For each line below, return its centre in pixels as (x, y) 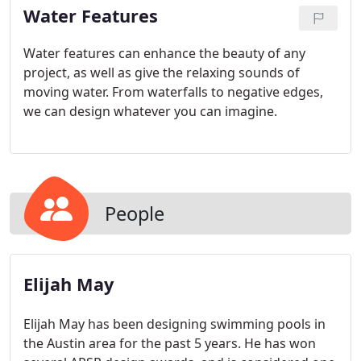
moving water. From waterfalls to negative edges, (173, 92)
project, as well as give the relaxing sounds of (162, 73)
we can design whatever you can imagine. (150, 111)
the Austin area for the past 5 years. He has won (170, 343)
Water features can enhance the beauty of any (164, 53)
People (135, 214)
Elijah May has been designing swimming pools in (174, 324)
